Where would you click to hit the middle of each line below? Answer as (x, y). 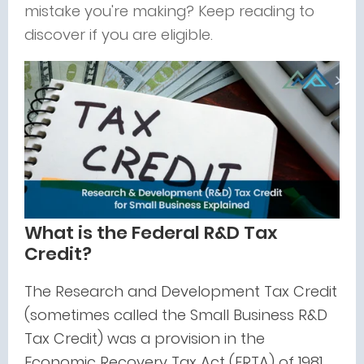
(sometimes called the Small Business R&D (176, 315)
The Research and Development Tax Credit (181, 291)
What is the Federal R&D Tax (151, 233)
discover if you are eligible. (121, 35)
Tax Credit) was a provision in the (145, 338)
